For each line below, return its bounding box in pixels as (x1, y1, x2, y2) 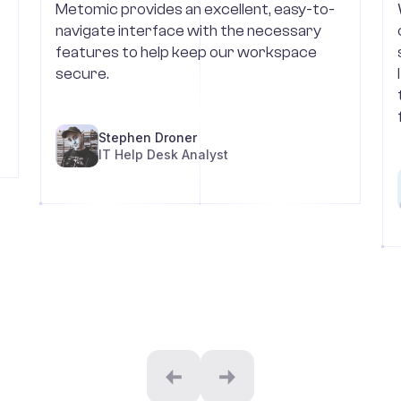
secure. (55, 64, 109, 83)
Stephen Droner (98, 129, 197, 145)
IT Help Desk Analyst (98, 146, 228, 162)
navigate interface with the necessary (55, 21, 321, 40)
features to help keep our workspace (55, 42, 317, 62)
